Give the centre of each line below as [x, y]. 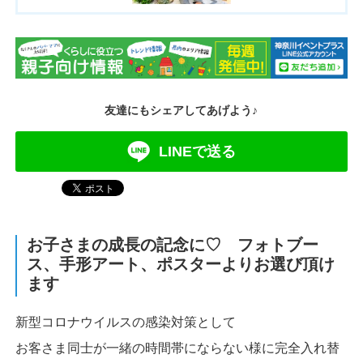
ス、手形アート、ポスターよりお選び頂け [180, 265]
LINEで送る [198, 152]
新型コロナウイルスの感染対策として [125, 322]
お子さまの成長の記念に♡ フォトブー [172, 245]
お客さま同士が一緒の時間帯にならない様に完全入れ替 [177, 348]
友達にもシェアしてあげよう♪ [181, 111]
